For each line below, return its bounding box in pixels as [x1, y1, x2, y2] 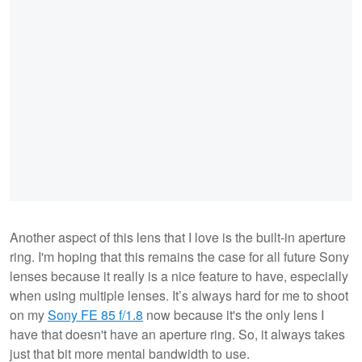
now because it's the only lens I [143, 305, 324, 324]
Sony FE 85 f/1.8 [48, 305, 143, 324]
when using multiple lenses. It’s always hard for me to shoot [10, 285, 348, 305]
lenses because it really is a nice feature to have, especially [10, 266, 348, 285]
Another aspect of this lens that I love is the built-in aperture [10, 227, 346, 246]
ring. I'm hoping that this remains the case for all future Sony [10, 246, 349, 266]
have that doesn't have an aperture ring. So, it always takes [10, 324, 345, 343]
